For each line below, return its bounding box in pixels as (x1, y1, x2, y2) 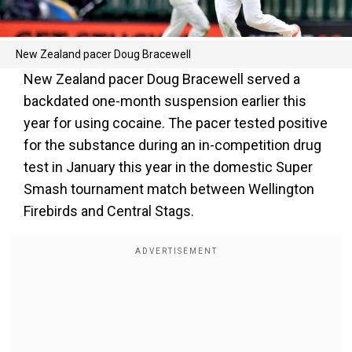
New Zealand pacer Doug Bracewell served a (24, 71, 300, 87)
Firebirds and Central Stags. (24, 203, 194, 219)
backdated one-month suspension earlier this (24, 93, 306, 109)
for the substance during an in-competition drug (24, 137, 321, 153)
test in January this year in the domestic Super (24, 159, 313, 175)
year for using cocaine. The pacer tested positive (24, 115, 328, 131)
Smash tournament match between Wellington (24, 181, 314, 197)
